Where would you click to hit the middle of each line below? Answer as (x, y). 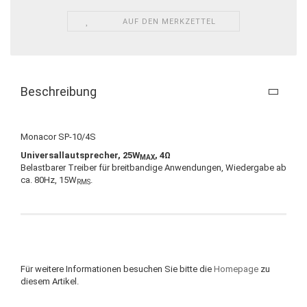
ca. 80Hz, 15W (49, 180)
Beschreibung (59, 91)
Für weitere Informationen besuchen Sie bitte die (117, 269)
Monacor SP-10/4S (58, 136)
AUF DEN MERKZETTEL (170, 21)
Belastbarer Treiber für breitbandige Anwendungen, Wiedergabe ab (153, 167)
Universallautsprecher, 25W (80, 155)
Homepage (236, 269)
